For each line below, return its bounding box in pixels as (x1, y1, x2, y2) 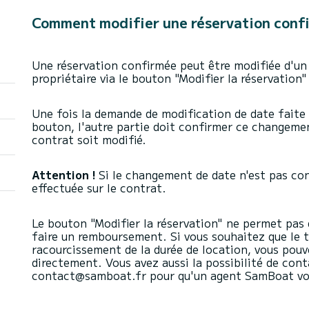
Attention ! (32, 166, 99, 183)
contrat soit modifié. (32, 131, 146, 148)
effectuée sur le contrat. (32, 179, 170, 196)
